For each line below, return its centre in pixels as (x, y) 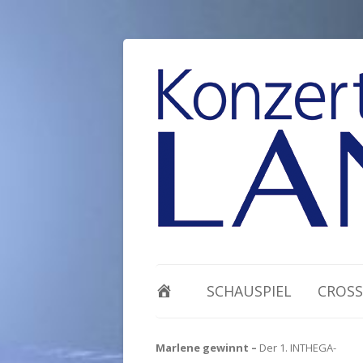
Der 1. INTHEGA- (298, 348)
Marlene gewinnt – (207, 348)
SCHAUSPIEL (250, 291)
